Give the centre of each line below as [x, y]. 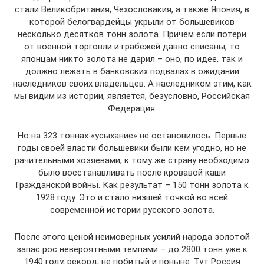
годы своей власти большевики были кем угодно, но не [132, 148]
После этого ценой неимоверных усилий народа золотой [132, 237]
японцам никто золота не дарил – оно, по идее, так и [132, 59]
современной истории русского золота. [132, 210]
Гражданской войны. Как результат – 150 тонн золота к [132, 185]
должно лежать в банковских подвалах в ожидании [132, 71]
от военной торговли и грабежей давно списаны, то [132, 47]
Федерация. [132, 108]
